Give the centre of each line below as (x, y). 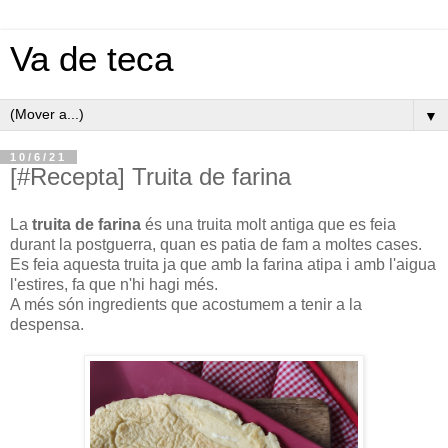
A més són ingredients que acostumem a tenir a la (186, 304)
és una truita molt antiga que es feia (268, 224)
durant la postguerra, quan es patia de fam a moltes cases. (216, 244)
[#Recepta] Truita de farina (150, 176)
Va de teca (91, 59)
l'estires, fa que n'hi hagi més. (114, 284)
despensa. (47, 324)
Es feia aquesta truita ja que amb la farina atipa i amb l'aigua (223, 264)
